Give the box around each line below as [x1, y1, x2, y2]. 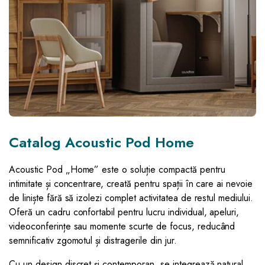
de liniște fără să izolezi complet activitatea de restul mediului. [9, 190, 254, 205]
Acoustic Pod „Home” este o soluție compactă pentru [9, 162, 225, 176]
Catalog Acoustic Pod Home [9, 131, 194, 153]
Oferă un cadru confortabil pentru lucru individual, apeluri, [9, 205, 240, 219]
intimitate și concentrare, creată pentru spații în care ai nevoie [9, 176, 253, 190]
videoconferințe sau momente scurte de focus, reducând [9, 219, 235, 233]
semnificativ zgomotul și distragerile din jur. [9, 233, 177, 247]
